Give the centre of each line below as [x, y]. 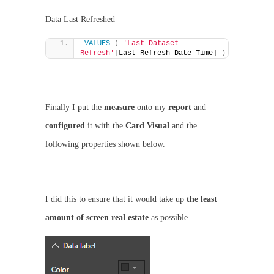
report [180, 107]
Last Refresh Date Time [166, 53]
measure [119, 107]
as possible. [169, 217]
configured [65, 126]
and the [183, 126]
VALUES [97, 43]
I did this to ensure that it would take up [116, 199]
